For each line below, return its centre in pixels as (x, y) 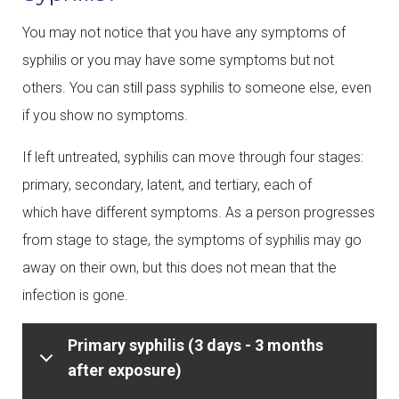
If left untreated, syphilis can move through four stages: (193, 157)
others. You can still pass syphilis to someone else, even (197, 87)
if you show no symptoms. (105, 115)
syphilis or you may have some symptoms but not (178, 60)
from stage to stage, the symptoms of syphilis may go (192, 240)
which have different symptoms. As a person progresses (199, 212)
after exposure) (125, 370)
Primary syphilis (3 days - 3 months (195, 345)
